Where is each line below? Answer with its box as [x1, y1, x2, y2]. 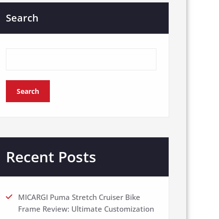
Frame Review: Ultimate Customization [18, 204, 154, 214]
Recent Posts [6, 147, 96, 167]
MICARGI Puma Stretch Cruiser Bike [18, 192, 140, 202]
